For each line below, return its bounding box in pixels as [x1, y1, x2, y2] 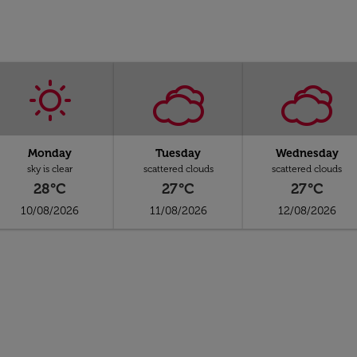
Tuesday [155, 147, 202, 160]
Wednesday [275, 147, 339, 160]
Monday [28, 147, 73, 160]
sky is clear [27, 163, 73, 175]
